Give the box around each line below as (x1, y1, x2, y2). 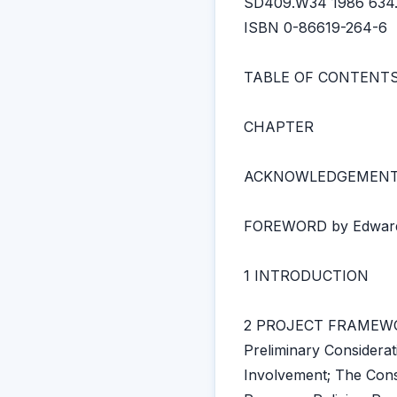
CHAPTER (244, 118, 314, 136)
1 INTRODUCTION (244, 267, 369, 284)
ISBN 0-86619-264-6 (244, 19, 387, 36)
